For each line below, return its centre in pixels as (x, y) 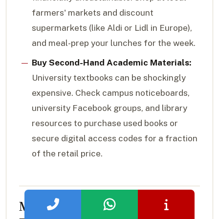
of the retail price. (67, 153)
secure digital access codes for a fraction (114, 138)
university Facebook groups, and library (109, 108)
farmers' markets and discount (92, 13)
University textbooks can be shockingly (109, 77)
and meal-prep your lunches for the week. (113, 43)
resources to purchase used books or (105, 123)
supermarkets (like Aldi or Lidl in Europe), (112, 28)
